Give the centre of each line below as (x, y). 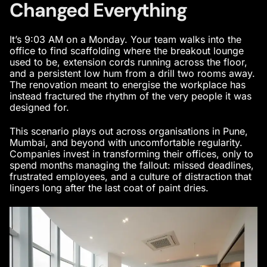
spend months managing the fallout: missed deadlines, (132, 165)
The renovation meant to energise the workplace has (128, 84)
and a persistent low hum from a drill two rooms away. (132, 73)
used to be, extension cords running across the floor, (128, 62)
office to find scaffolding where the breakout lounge (127, 50)
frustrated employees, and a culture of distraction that (131, 177)
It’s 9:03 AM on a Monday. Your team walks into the (125, 39)
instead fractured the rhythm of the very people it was (131, 96)
